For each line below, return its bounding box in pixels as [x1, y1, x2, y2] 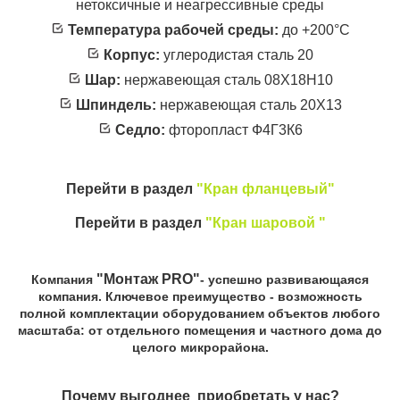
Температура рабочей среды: [67, 21, 279, 37]
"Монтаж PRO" [96, 271, 200, 287]
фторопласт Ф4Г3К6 [164, 121, 303, 137]
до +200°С [278, 21, 350, 37]
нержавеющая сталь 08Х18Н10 [120, 71, 333, 87]
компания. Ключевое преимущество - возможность [37, 288, 362, 304]
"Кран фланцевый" [196, 181, 335, 197]
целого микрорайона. [131, 339, 269, 354]
